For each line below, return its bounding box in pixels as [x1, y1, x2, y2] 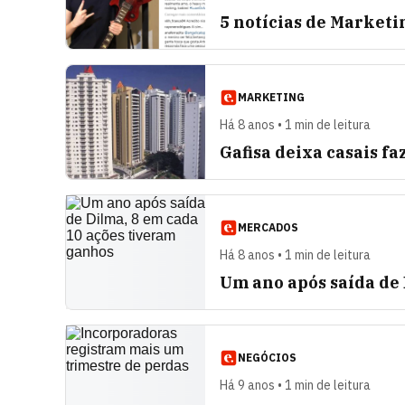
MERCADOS [238, 221, 298, 234]
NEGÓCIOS [238, 351, 297, 364]
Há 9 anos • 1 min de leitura [220, 377, 371, 393]
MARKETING [238, 90, 305, 104]
